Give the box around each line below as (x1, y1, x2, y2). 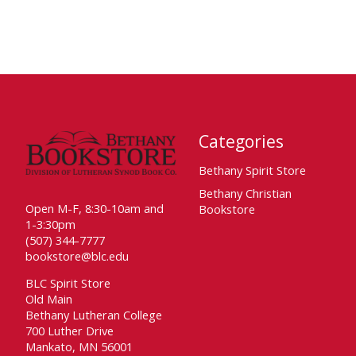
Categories (198, 130, 284, 153)
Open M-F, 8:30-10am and (25, 200, 164, 217)
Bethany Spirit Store (198, 161, 306, 178)
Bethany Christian (198, 184, 292, 201)
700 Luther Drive (25, 323, 114, 339)
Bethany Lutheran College (25, 307, 162, 323)
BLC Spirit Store (25, 275, 110, 292)
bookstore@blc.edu (25, 248, 129, 265)
